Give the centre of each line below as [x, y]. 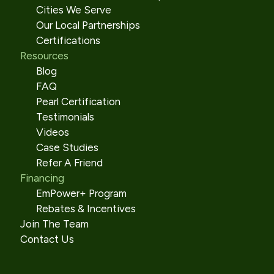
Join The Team [54, 224]
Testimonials [65, 117]
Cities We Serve [73, 10]
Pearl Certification [78, 102]
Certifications [68, 40]
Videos [52, 132]
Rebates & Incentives [86, 209]
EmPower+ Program [81, 193]
